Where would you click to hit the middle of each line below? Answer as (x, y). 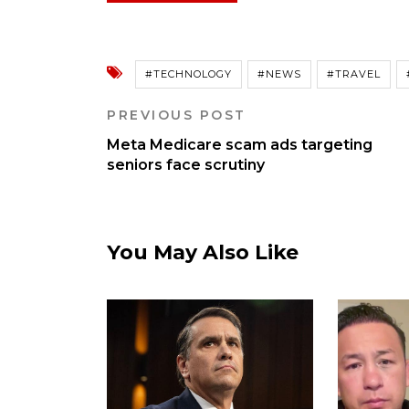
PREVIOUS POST (177, 115)
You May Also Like (203, 253)
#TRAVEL (354, 74)
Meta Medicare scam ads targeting (240, 145)
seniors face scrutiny (186, 165)
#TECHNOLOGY (189, 74)
